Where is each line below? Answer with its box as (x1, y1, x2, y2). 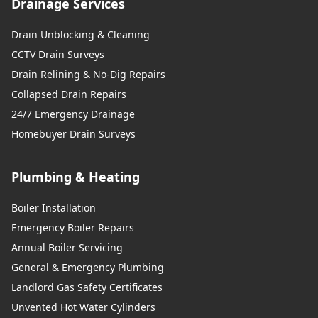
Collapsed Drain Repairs (11, 87, 126, 101)
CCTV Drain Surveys (11, 47, 104, 61)
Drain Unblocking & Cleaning (11, 27, 150, 41)
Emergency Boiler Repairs (11, 220, 134, 234)
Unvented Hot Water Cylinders (11, 300, 155, 314)
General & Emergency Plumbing (11, 260, 164, 274)
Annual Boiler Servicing (11, 240, 123, 254)
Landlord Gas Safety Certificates (11, 280, 163, 294)
